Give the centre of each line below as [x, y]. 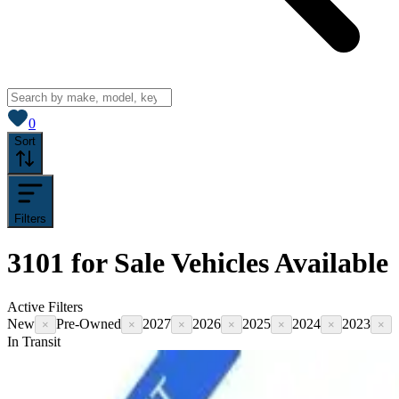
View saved [69, 114]
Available [329, 263]
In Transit [34, 341]
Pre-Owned [89, 323]
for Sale [118, 263]
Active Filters [45, 306]
